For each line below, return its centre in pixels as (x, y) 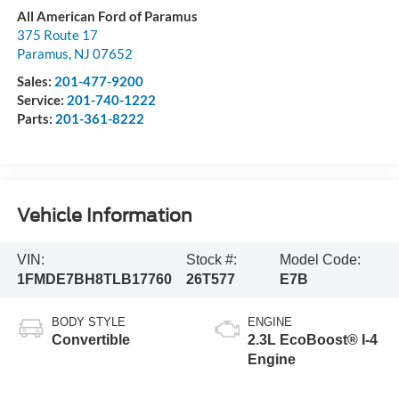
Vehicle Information (104, 216)
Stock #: (211, 260)
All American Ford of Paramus (107, 16)
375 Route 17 (57, 34)
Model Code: (320, 260)
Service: (41, 99)
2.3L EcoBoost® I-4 (313, 339)
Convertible (90, 339)
